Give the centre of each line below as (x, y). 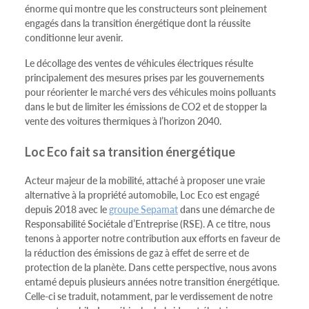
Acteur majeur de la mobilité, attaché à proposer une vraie (145, 180)
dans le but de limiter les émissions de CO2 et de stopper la (146, 106)
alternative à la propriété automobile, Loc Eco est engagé (142, 195)
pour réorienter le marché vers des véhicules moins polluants (150, 92)
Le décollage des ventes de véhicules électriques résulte (139, 63)
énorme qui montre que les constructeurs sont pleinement (146, 8)
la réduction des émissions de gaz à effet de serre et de (137, 252)
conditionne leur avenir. (74, 37)
